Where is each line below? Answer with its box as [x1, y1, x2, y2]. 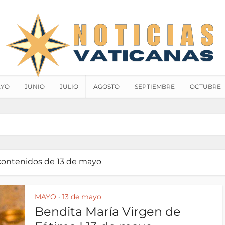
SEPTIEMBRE [135, 83, 175, 90]
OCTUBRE [190, 83, 221, 90]
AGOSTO [93, 83, 120, 90]
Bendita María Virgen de [35, 204, 181, 219]
